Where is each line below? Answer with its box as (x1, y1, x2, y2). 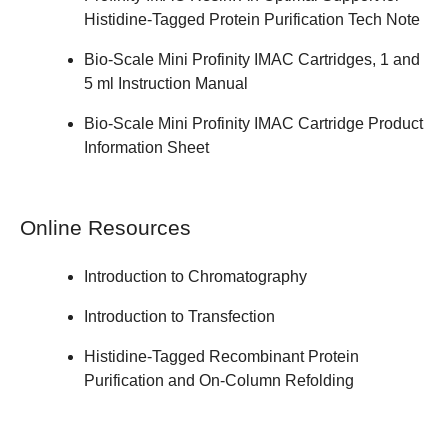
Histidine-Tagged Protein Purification (84, 10, 348, 28)
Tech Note (348, 10, 420, 28)
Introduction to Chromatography (84, 268, 307, 286)
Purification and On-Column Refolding (84, 372, 354, 390)
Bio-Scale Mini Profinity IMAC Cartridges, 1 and (84, 50, 420, 68)
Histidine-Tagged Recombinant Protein (84, 348, 359, 366)
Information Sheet (84, 138, 209, 156)
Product (368, 114, 423, 132)
